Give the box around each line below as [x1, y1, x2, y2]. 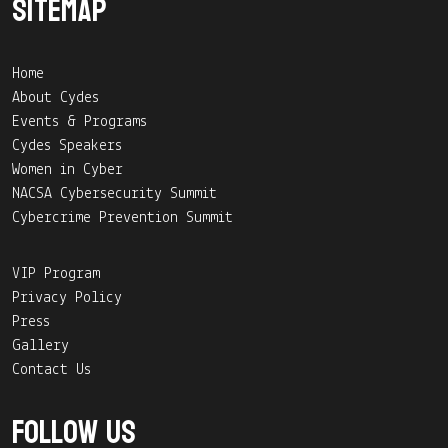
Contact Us [12, 361, 91, 378]
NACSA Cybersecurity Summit [12, 185, 217, 202]
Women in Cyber [12, 161, 123, 178]
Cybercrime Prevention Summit [12, 209, 233, 226]
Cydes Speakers [12, 137, 122, 154]
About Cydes [12, 89, 99, 106]
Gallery [12, 337, 69, 354]
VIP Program [12, 265, 100, 282]
